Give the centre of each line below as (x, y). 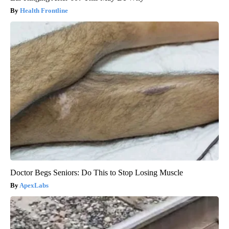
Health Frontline (44, 10)
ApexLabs (34, 185)
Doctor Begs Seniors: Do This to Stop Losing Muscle (97, 172)
